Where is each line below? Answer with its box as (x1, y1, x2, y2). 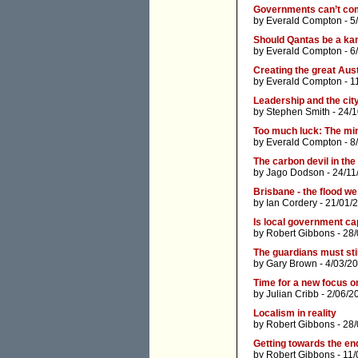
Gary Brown (266, 258, 317, 270)
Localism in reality (253, 308, 336, 320)
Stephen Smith (266, 106, 330, 118)
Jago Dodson (266, 167, 324, 179)
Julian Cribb (266, 288, 319, 300)
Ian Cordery (266, 197, 317, 209)
